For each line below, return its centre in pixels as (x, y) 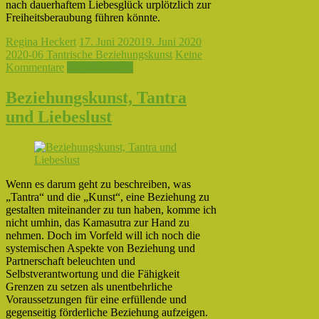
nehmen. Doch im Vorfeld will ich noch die (103, 235)
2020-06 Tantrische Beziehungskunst (89, 55)
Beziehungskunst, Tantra (96, 98)
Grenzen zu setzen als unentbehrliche (89, 286)
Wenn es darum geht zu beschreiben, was (98, 184)
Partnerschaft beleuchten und (70, 261)
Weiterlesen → (100, 68)
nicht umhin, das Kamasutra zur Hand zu (98, 222)
